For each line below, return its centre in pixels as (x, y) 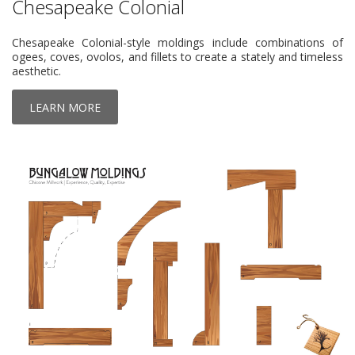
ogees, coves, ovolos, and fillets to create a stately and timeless (177, 56)
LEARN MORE (65, 107)
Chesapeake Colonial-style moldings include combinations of (177, 42)
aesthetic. (36, 71)
